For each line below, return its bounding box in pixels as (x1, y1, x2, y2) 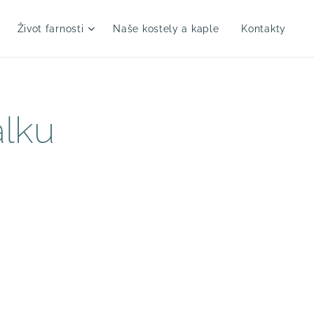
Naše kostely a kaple (113, 23, 219, 34)
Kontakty (241, 23, 286, 34)
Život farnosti (17, 23, 84, 34)
